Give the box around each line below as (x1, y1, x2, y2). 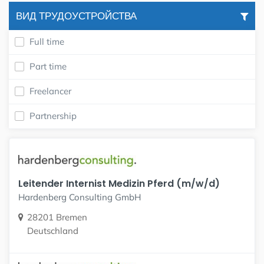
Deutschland (27, 225, 78, 236)
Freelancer (29, 85, 71, 97)
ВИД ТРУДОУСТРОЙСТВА (16, 9, 137, 23)
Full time (29, 36, 64, 47)
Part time (29, 61, 67, 72)
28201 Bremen (27, 211, 87, 223)
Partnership (29, 110, 77, 121)
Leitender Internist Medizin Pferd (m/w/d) (18, 176, 220, 190)
